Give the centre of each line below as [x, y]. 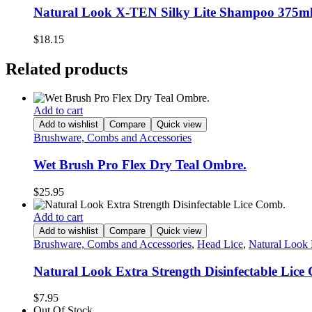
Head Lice [220, 244]
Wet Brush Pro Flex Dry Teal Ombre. [140, 165]
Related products [67, 69]
